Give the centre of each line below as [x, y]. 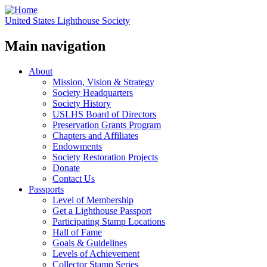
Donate [66, 167]
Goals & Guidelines [90, 243]
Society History [82, 103]
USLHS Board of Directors [104, 114]
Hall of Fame [77, 232]
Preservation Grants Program [107, 125]
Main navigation [55, 46]
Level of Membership [93, 200]
